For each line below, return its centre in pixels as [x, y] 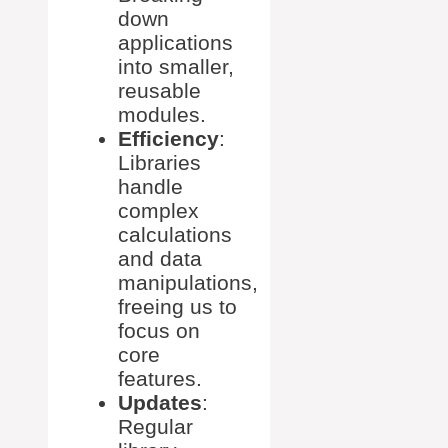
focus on [159, 330]
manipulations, [188, 282]
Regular [155, 426]
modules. [162, 114]
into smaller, [176, 66]
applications [175, 42]
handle [150, 186]
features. [160, 378]
